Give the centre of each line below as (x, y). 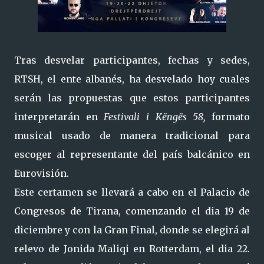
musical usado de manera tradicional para (132, 136)
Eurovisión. (42, 173)
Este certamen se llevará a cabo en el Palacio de (132, 192)
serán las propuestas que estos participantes (132, 98)
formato (231, 117)
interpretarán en (59, 117)
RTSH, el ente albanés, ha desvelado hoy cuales (132, 79)
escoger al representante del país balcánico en (132, 154)
